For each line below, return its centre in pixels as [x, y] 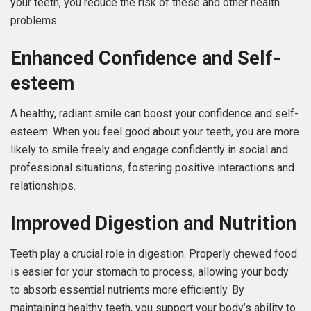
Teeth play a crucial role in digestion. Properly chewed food [154, 254]
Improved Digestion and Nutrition [153, 223]
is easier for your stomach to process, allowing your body [150, 272]
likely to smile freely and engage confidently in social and [149, 150]
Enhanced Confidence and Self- [146, 58]
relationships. [43, 186]
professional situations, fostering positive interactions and [152, 168]
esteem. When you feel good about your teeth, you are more [155, 132]
